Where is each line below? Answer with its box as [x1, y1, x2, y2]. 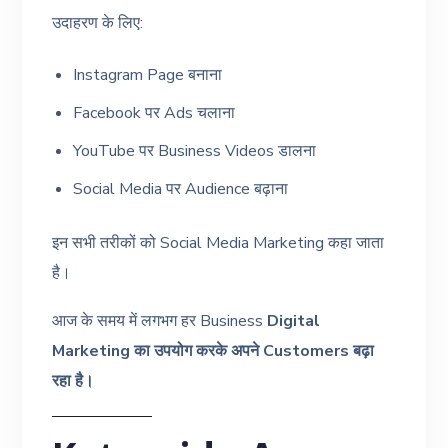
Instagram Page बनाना [73, 63, 223, 86]
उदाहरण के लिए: [52, 11, 144, 34]
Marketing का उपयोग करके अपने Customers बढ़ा [52, 339, 375, 362]
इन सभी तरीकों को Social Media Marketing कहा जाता [52, 231, 385, 254]
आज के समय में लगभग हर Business [52, 309, 268, 332]
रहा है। [52, 369, 95, 392]
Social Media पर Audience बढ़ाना [73, 177, 289, 200]
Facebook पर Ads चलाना [73, 101, 236, 124]
